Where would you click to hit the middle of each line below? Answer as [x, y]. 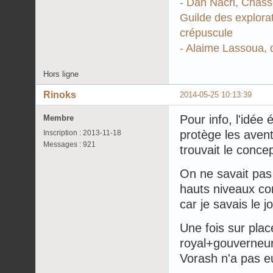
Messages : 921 [69, 145]
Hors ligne [61, 74]
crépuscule [206, 33]
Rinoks [60, 95]
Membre [58, 118]
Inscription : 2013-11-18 [82, 133]
